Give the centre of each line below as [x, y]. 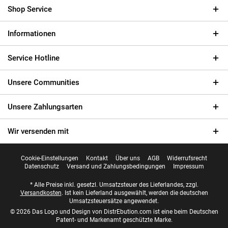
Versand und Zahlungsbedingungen [116, 167]
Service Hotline [34, 58]
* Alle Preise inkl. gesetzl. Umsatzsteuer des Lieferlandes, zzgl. [114, 185]
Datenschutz [41, 167]
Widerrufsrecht [187, 159]
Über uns [128, 159]
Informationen [32, 34]
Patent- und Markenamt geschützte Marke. [114, 220]
